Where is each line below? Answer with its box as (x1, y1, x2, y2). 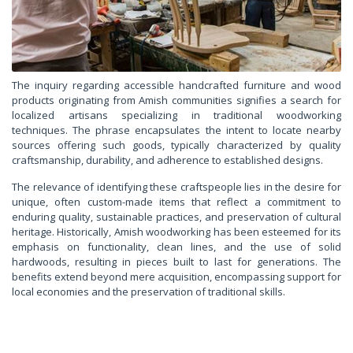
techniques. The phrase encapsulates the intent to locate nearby (12, 123, 341, 138)
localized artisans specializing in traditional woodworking (12, 108, 341, 123)
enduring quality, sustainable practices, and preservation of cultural (12, 210, 341, 225)
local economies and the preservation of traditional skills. (12, 284, 285, 299)
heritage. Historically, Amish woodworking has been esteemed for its (12, 225, 341, 240)
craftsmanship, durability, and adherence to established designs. (12, 153, 323, 168)
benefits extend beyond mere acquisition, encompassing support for (12, 269, 341, 284)
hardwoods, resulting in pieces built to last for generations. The (12, 255, 341, 269)
